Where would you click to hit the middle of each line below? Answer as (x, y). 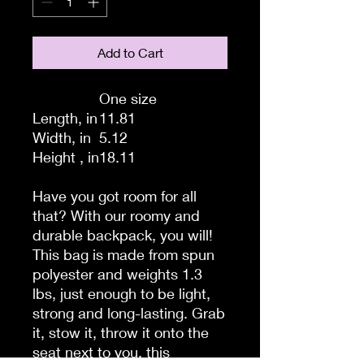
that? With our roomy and (116, 215)
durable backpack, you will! (123, 235)
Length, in (65, 118)
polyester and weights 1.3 (117, 274)
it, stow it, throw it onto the (121, 332)
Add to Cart (130, 52)
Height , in (66, 157)
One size (128, 98)
